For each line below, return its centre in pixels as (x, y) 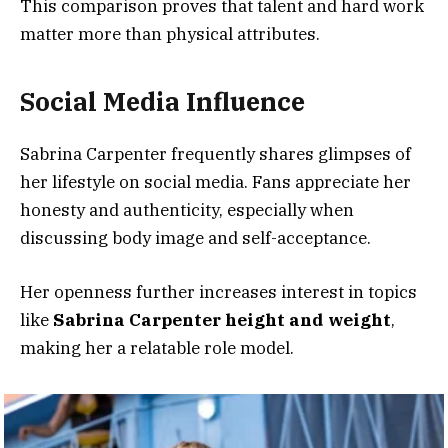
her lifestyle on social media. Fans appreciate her (215, 181)
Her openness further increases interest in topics (218, 291)
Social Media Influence (162, 101)
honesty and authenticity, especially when (187, 209)
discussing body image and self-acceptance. (195, 237)
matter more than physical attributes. (170, 34)
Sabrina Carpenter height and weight (222, 319)
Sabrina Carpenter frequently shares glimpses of (215, 153)
